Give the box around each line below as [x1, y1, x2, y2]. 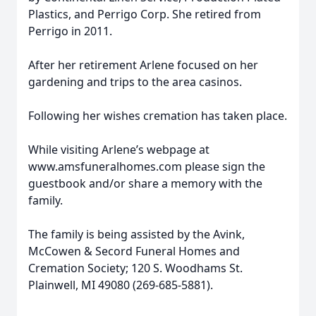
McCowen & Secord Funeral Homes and [28, 243, 240, 259]
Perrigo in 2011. [28, 23, 112, 39]
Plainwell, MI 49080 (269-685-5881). [28, 277, 213, 293]
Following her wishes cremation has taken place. [28, 108, 287, 123]
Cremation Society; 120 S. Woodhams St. [28, 260, 243, 276]
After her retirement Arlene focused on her [28, 57, 258, 73]
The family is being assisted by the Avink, [28, 226, 245, 242]
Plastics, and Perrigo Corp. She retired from [28, 6, 261, 22]
